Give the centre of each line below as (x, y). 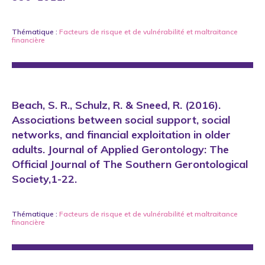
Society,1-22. (44, 179)
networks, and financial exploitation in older (121, 135)
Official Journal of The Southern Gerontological (130, 164)
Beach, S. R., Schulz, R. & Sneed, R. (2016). (116, 105)
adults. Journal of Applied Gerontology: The (120, 149)
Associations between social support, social (121, 120)
